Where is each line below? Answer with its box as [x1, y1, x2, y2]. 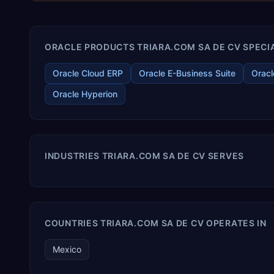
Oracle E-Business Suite [139, 68, 235, 78]
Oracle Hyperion [53, 89, 117, 99]
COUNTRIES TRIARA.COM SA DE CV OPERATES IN [45, 218, 267, 228]
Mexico [53, 244, 81, 254]
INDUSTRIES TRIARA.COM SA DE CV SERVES [45, 150, 244, 161]
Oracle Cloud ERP [53, 68, 123, 78]
